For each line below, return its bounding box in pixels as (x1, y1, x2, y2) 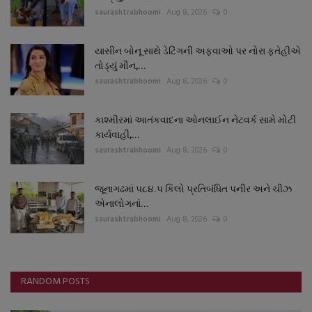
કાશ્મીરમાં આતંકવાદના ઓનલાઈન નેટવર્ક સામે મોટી (95, 114, 296, 126)
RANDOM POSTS (21, 274, 90, 290)
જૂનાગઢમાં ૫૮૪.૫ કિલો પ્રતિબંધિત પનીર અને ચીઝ (95, 183, 292, 195)
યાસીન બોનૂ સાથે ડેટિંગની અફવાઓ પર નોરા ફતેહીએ (95, 45, 301, 57)
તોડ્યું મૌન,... (95, 60, 146, 72)
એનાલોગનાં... (95, 198, 149, 210)
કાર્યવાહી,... (95, 129, 140, 141)
